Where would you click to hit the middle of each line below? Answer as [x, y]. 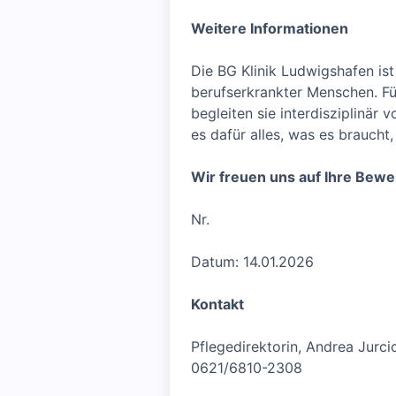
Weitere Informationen [270, 28]
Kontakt [217, 304]
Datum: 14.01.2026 [252, 262]
